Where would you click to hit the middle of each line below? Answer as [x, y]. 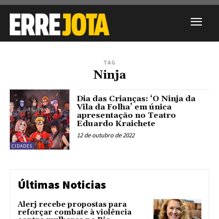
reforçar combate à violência [75, 212]
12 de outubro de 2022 [106, 135]
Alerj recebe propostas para [72, 204]
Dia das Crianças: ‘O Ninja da [136, 99]
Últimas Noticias [62, 184]
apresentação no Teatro [127, 116]
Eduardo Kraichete [116, 124]
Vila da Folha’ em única [124, 107]
